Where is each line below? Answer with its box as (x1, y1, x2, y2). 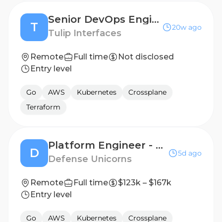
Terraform (26, 103, 60, 111)
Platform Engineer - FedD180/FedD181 (156, 139, 163, 151)
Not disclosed (118, 52, 174, 61)
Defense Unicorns (48, 154, 132, 165)
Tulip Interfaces (48, 28, 121, 39)
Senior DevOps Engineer (152, 13, 159, 25)
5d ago (178, 149, 202, 158)
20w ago (172, 23, 202, 32)
